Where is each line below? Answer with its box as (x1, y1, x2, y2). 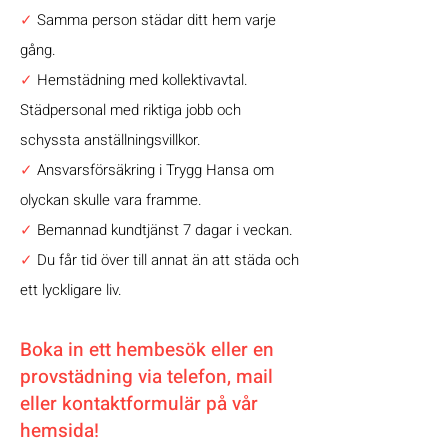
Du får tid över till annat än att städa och (33, 249, 299, 271)
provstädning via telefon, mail (20, 363, 273, 391)
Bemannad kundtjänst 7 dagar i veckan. (33, 219, 293, 241)
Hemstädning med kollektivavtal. (37, 69, 248, 91)
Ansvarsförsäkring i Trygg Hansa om (33, 159, 274, 181)
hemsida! (20, 417, 99, 445)
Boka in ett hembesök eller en (20, 336, 274, 364)
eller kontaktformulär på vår (20, 390, 258, 418)
